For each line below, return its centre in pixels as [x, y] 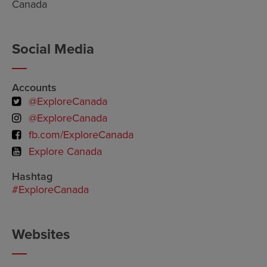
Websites [41, 235]
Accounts [34, 88]
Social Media [53, 49]
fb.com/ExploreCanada [81, 135]
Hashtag [32, 176]
